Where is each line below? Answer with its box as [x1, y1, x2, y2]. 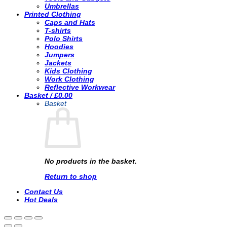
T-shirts [45, 26, 71, 35]
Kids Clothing [45, 67, 92, 75]
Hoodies [45, 43, 73, 51]
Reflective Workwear [45, 83, 115, 92]
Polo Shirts [45, 34, 83, 43]
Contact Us [24, 187, 63, 196]
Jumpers [45, 51, 74, 59]
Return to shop [45, 172, 97, 180]
